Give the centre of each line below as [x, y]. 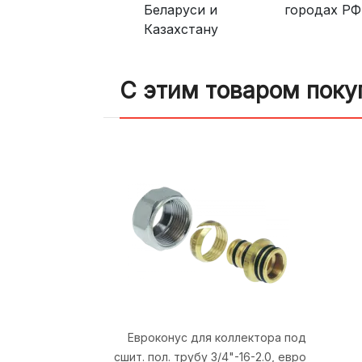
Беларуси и [180, 10]
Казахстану [181, 29]
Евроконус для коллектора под [217, 338]
